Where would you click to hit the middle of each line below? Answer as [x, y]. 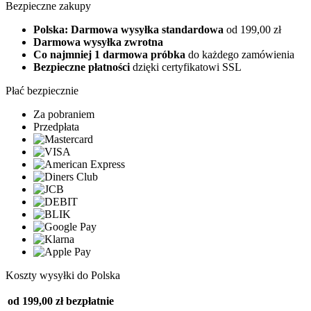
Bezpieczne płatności [82, 67]
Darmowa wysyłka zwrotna [98, 42]
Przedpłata [56, 126]
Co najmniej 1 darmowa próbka [109, 54]
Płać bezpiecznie [42, 90]
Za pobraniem [64, 114]
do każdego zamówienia [240, 54]
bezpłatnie [90, 301]
